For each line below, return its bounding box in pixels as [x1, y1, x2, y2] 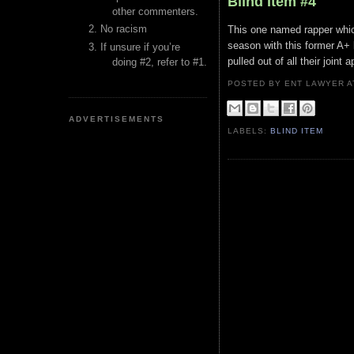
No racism [100, 23, 147, 36]
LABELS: [228, 126, 271, 136]
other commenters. [112, 6, 198, 17]
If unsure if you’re [100, 40, 180, 53]
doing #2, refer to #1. [112, 55, 207, 68]
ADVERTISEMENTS [69, 114, 165, 123]
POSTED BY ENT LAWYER [228, 79, 348, 88]
